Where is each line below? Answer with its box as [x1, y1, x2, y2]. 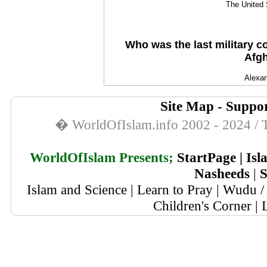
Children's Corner [153, 198, 252, 213]
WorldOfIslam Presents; [29, 150, 173, 165]
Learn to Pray [137, 182, 213, 197]
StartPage [176, 150, 236, 165]
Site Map [160, 98, 214, 114]
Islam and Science [27, 182, 127, 197]
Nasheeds [194, 166, 250, 181]
